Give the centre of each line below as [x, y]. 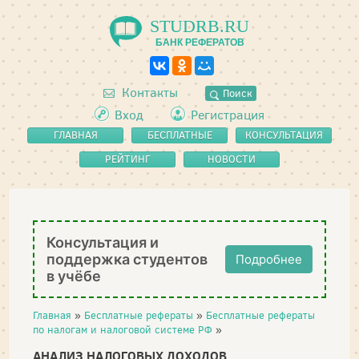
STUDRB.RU [200, 26]
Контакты [148, 93]
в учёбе [74, 276]
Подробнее [269, 259]
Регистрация [228, 115]
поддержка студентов [127, 259]
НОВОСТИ [232, 159]
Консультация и [103, 242]
